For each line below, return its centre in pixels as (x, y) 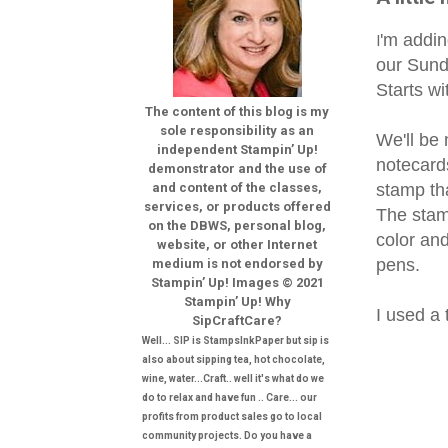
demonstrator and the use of (237, 168)
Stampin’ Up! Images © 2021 (237, 282)
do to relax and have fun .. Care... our (229, 397)
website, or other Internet (237, 244)
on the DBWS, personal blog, (237, 225)
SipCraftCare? (237, 320)
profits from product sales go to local (232, 416)
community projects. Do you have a (227, 435)
